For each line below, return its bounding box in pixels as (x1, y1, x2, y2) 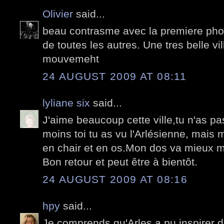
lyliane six (42, 96, 93, 108)
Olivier (42, 7, 73, 19)
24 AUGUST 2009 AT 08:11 (42, 70, 186, 82)
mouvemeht (42, 53, 99, 65)
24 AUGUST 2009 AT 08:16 (42, 173, 187, 185)
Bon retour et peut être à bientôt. (42, 156, 197, 168)
